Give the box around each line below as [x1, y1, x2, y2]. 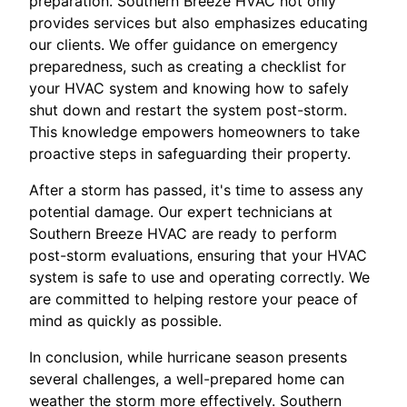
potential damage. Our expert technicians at [29, 203, 333, 222]
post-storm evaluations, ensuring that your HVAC [29, 246, 367, 265]
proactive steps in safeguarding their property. [29, 144, 351, 164]
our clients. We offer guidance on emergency [29, 35, 338, 55]
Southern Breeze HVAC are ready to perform [29, 224, 337, 243]
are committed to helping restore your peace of [29, 290, 358, 309]
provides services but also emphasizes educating [29, 14, 368, 33]
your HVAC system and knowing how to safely [29, 79, 349, 98]
